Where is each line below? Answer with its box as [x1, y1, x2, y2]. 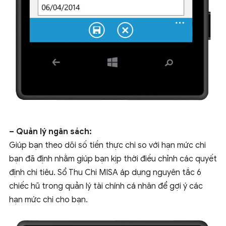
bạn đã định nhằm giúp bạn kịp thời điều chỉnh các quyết [9, 153, 217, 164]
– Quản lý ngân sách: [9, 126, 92, 137]
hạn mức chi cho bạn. [9, 194, 88, 205]
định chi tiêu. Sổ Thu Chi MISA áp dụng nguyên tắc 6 [9, 167, 201, 178]
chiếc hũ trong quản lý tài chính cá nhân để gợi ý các [9, 181, 203, 191]
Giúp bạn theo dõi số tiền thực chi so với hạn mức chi [9, 140, 206, 150]
